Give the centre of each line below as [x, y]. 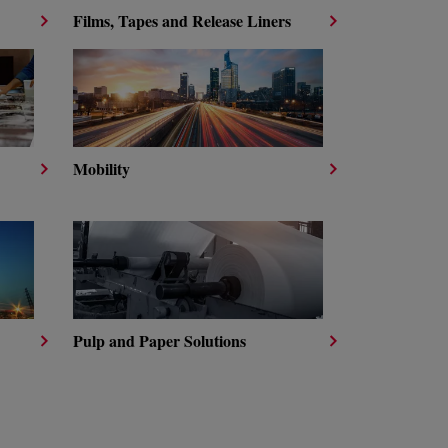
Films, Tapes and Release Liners [182, 20]
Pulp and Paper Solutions [159, 340]
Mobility [101, 168]
